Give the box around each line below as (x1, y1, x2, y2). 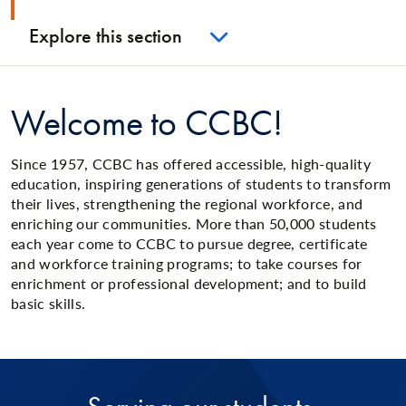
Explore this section (29, 23, 182, 49)
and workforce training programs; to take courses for (11, 253, 362, 274)
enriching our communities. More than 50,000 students (11, 213, 377, 234)
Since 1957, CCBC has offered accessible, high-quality (11, 153, 371, 174)
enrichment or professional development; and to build (11, 273, 367, 294)
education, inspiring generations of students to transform (11, 173, 391, 194)
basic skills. (11, 293, 86, 314)
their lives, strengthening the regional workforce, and (11, 193, 363, 214)
